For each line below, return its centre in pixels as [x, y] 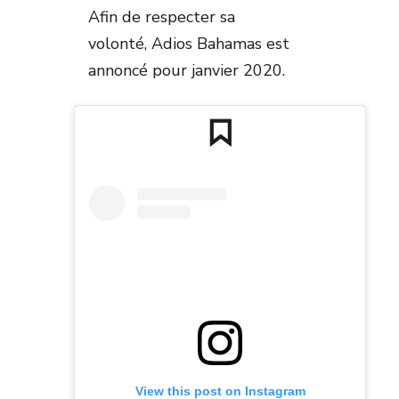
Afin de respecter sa [162, 17]
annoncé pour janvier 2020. [189, 71]
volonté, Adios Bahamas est [189, 44]
